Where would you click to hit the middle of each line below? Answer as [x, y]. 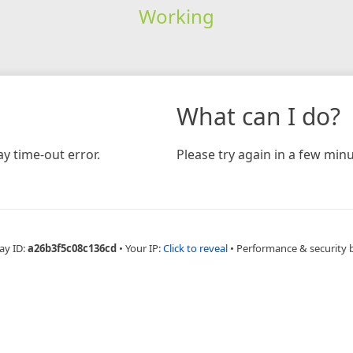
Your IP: [144, 248]
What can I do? [258, 116]
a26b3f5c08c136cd [72, 248]
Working [176, 16]
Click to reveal [195, 248]
